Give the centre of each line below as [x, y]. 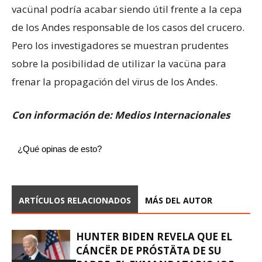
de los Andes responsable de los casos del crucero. [128, 27]
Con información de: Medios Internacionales [121, 115]
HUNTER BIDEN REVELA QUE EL [154, 237]
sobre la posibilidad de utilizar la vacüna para [119, 63]
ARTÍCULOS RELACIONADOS [75, 200]
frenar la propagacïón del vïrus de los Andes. [115, 82]
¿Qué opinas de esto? [60, 149]
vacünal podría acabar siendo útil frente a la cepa [127, 9]
